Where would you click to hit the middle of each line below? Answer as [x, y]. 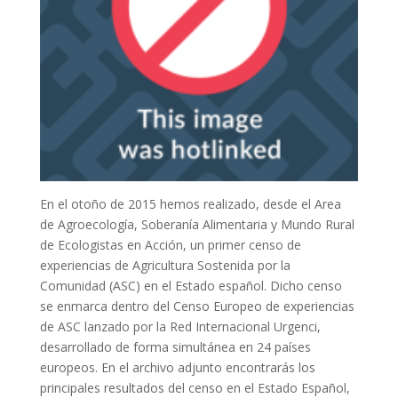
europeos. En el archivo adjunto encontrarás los [177, 368]
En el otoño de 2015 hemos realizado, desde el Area [190, 204]
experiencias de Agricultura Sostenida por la [165, 266]
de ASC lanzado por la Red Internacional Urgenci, [180, 327]
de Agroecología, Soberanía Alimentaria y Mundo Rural [197, 225]
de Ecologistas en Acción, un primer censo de [170, 245]
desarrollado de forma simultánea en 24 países [175, 347]
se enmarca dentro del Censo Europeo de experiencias [197, 306]
